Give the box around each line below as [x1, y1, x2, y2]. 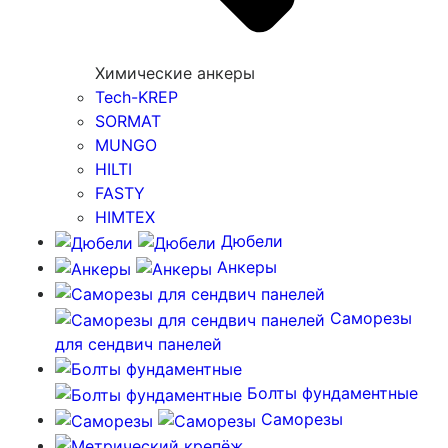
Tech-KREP [95, 87, 178, 108]
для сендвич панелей [55, 333, 222, 354]
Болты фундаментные [242, 383, 418, 404]
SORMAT [95, 111, 161, 132]
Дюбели [216, 231, 283, 252]
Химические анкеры [95, 63, 255, 84]
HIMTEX [95, 207, 155, 228]
